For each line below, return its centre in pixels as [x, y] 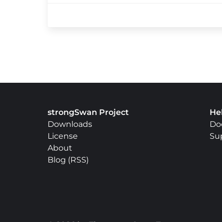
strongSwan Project [88, 112]
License [63, 136]
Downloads [70, 124]
